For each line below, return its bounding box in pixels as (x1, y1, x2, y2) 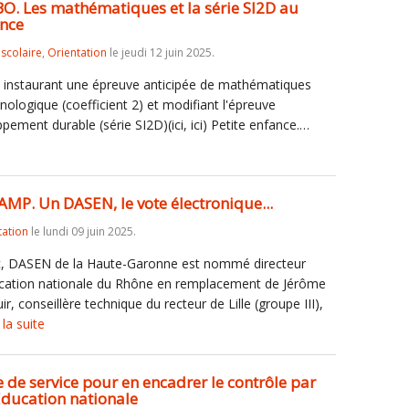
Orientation (47, 45, 107, 60)
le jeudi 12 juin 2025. (107, 45, 215, 60)
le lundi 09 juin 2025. (28, 224, 136, 239)
